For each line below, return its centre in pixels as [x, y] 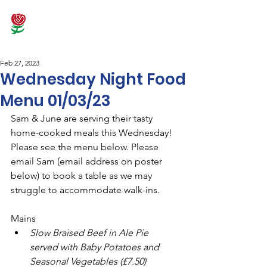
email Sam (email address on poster [88, 161]
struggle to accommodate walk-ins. [86, 190]
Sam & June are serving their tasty [83, 118]
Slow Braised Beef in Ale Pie [90, 233]
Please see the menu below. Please [86, 147]
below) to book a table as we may [83, 176]
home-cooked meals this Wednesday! [93, 133]
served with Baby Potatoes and [96, 247]
